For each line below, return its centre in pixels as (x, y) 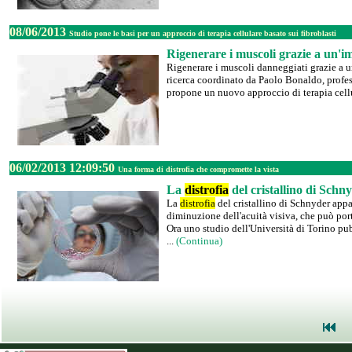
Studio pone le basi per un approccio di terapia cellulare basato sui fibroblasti (203, 33)
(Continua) (199, 241)
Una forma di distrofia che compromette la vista (198, 169)
